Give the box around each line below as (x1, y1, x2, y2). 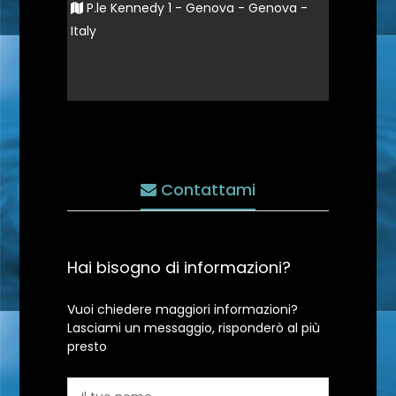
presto (67, 337, 107, 355)
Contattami (156, 178, 255, 201)
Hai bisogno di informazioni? (67, 255, 291, 278)
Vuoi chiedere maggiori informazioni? (67, 300, 298, 318)
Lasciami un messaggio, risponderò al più (67, 318, 320, 337)
